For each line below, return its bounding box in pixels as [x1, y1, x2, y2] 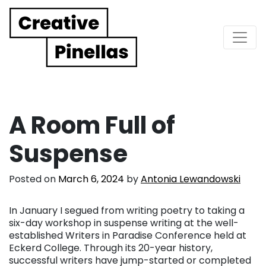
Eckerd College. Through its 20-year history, [9, 240, 213, 255]
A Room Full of [9, 108, 175, 142]
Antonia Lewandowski [141, 172, 240, 186]
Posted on [9, 172, 58, 186]
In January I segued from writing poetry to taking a [9, 203, 245, 217]
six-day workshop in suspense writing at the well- [9, 216, 239, 230]
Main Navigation [9, 34, 172, 61]
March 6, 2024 [58, 172, 124, 186]
